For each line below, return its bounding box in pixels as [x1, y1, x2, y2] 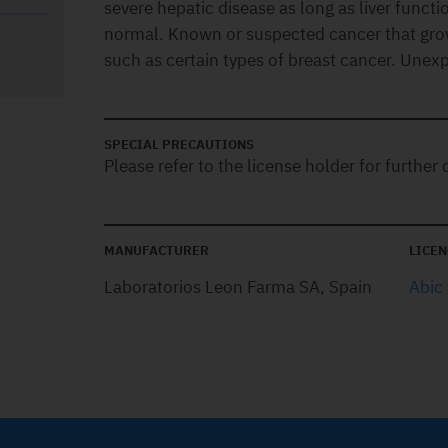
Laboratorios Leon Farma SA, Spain [104, 276, 372, 298]
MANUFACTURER [104, 242, 209, 259]
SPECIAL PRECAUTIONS [104, 136, 254, 153]
